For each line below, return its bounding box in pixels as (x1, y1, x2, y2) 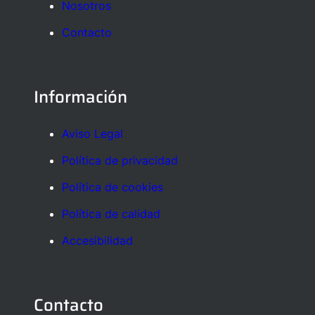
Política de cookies (62, 180, 163, 195)
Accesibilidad (62, 233, 133, 248)
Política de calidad (62, 207, 160, 221)
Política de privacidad (62, 153, 178, 168)
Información (34, 84, 127, 111)
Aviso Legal (62, 127, 123, 141)
